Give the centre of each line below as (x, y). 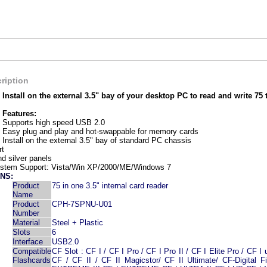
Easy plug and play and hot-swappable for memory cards (100, 131)
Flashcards (32, 260)
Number (26, 213)
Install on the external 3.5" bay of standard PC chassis (97, 140)
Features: (19, 114)
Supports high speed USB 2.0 (54, 122)
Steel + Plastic (77, 223)
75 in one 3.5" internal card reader (110, 186)
